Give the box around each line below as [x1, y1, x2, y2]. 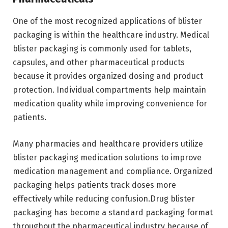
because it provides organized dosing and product [13, 71, 203, 81]
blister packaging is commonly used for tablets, [13, 44, 191, 54]
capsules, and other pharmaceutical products [13, 58, 185, 68]
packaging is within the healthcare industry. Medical [13, 30, 209, 40]
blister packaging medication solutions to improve [13, 152, 202, 162]
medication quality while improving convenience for [13, 99, 207, 109]
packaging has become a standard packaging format [13, 207, 213, 217]
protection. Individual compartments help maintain [13, 85, 206, 95]
